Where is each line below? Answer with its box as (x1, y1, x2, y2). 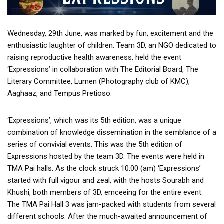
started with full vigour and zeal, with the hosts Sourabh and (7, 176, 204, 185)
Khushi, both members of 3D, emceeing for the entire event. (7, 188, 203, 197)
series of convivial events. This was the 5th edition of (7, 140, 182, 149)
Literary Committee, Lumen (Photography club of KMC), (7, 77, 190, 86)
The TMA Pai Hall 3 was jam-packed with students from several (7, 200, 216, 209)
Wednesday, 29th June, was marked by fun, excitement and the (7, 29, 213, 38)
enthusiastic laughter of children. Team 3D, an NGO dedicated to (7, 41, 216, 50)
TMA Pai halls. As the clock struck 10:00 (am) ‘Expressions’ (7, 164, 201, 173)
